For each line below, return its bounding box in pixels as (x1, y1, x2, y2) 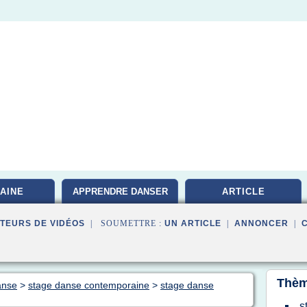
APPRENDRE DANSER (72, 186, 168, 197)
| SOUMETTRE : (85, 219, 164, 228)
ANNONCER (234, 219, 288, 228)
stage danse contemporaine (28, 280, 149, 291)
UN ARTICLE (164, 219, 221, 228)
